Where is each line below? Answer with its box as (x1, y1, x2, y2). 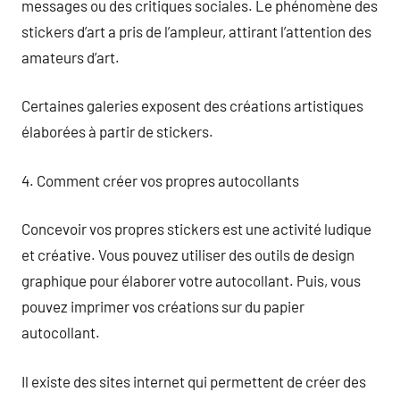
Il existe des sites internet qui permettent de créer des (21, 371, 366, 390)
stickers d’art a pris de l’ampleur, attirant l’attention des (21, 21, 371, 40)
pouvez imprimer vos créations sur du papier (21, 297, 304, 315)
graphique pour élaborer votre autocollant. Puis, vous (21, 271, 361, 289)
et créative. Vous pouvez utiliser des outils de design (21, 246, 354, 263)
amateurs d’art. (21, 47, 120, 66)
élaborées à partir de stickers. (21, 122, 213, 140)
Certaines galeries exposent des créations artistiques (21, 96, 363, 114)
